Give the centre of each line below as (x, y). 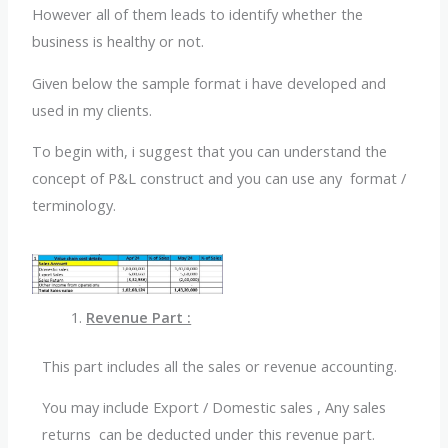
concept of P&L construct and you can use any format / (221, 178)
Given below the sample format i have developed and (209, 82)
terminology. (74, 205)
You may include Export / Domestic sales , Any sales (214, 407)
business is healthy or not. (118, 41)
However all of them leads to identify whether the (198, 14)
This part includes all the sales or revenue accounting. (220, 365)
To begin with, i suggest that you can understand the (210, 151)
